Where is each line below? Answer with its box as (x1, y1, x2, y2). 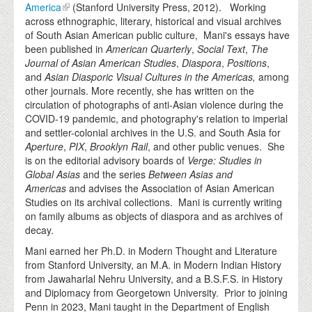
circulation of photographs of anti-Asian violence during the (25, 97, 284, 112)
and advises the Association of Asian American (69, 181, 275, 196)
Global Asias (25, 167, 81, 182)
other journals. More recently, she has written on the (25, 84, 255, 98)
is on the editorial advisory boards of (25, 153, 188, 168)
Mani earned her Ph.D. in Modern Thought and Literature (25, 244, 278, 258)
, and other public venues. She (148, 139, 286, 154)
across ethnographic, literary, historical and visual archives (25, 14, 282, 29)
